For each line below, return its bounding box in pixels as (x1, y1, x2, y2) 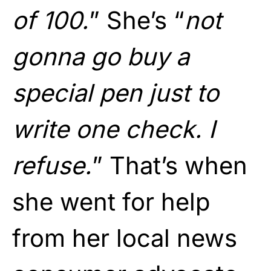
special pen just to (12, 77, 219, 108)
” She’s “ (89, 5, 184, 35)
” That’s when (92, 150, 247, 180)
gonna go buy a (12, 41, 189, 71)
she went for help (12, 186, 211, 217)
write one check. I (12, 114, 215, 144)
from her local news (12, 223, 237, 253)
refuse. (12, 150, 92, 180)
